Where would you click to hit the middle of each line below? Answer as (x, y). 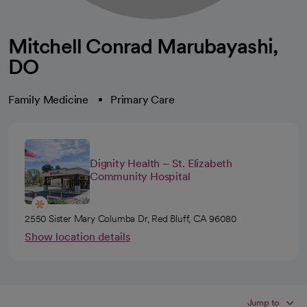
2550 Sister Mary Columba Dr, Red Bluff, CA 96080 (131, 219)
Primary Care (143, 100)
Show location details (77, 237)
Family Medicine (48, 100)
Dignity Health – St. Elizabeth (161, 163)
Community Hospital (140, 176)
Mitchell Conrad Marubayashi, (143, 46)
